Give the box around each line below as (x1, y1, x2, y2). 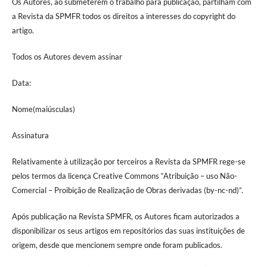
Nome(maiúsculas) (11, 104, 75, 114)
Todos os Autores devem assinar (11, 51, 122, 61)
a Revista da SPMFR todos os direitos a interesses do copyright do (11, 11, 235, 21)
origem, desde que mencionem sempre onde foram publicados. (11, 240, 222, 250)
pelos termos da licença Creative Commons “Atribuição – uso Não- (11, 170, 237, 181)
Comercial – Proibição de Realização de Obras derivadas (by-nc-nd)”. (11, 185, 243, 195)
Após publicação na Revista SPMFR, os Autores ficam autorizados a (11, 211, 240, 221)
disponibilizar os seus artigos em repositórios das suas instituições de (11, 225, 245, 235)
